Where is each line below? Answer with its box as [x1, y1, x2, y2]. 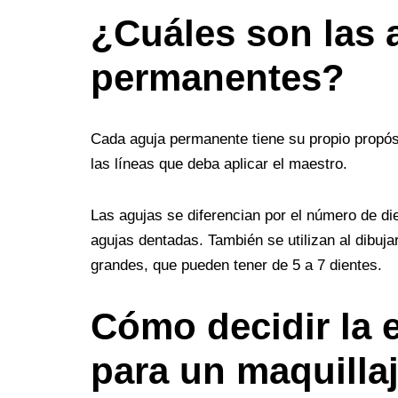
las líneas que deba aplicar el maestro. [91, 155, 347, 172]
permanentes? [91, 56, 345, 99]
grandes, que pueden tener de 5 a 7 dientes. [91, 256, 382, 274]
